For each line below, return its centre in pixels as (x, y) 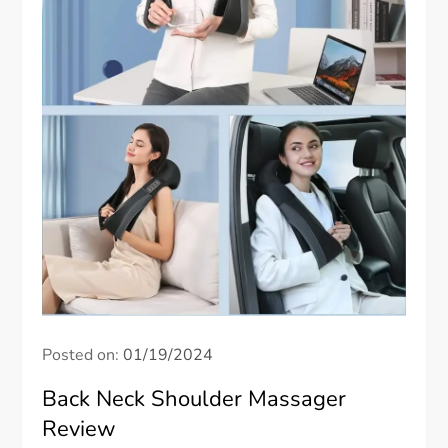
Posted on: (83, 355)
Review (79, 429)
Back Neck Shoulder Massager (194, 399)
